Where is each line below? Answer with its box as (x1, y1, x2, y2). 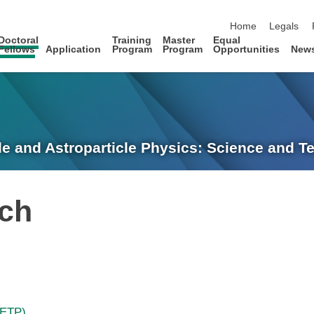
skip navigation (229, 6, 296, 18)
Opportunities (213, 43, 280, 55)
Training (111, 34, 151, 46)
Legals (269, 21, 299, 32)
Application (46, 43, 102, 55)
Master (163, 34, 196, 46)
